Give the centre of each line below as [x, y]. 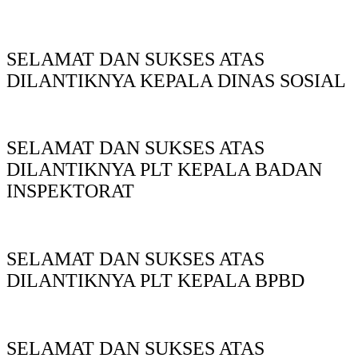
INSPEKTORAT [70, 191]
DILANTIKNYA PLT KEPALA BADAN [164, 170]
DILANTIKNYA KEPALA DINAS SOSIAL [176, 80]
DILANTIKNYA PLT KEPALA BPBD [155, 281]
